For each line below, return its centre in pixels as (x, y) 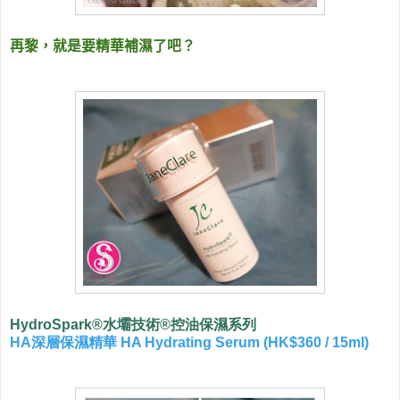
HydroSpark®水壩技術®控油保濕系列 (133, 325)
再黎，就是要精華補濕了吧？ (103, 46)
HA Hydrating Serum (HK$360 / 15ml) (243, 343)
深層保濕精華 (74, 343)
